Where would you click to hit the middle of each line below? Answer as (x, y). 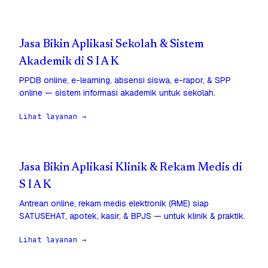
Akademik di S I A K (69, 62)
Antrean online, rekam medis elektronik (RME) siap (114, 204)
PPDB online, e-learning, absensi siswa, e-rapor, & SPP (125, 80)
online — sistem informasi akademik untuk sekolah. (117, 93)
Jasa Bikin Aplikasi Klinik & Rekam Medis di (131, 168)
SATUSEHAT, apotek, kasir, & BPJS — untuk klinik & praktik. (132, 216)
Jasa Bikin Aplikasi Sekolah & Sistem (112, 45)
